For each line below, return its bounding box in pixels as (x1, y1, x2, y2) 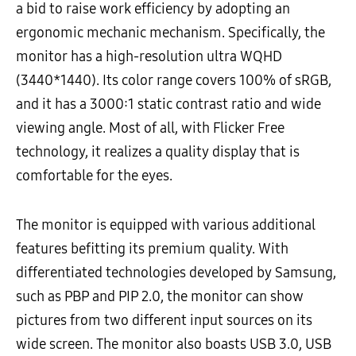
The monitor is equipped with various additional (16, 216, 315, 234)
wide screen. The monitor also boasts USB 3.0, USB (16, 335, 331, 354)
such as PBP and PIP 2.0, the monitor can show (16, 288, 304, 306)
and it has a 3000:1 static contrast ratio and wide (16, 95, 321, 114)
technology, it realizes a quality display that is (16, 143, 300, 161)
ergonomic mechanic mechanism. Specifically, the (16, 24, 325, 42)
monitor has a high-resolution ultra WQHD (16, 48, 282, 66)
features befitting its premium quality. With (16, 240, 288, 258)
